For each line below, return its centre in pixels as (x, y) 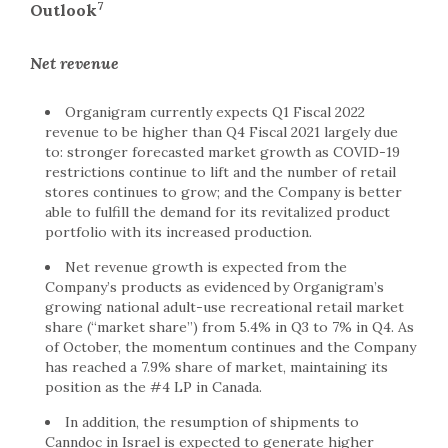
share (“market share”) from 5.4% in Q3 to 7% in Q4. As (229, 327)
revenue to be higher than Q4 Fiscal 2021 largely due (221, 132)
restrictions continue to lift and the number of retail (220, 172)
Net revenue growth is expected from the (206, 267)
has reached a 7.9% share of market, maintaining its (216, 367)
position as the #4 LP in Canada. (153, 387)
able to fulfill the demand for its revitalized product (217, 212)
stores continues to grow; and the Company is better (223, 192)
